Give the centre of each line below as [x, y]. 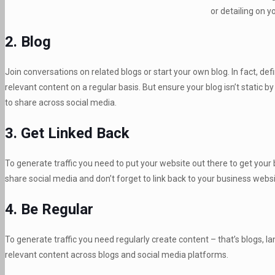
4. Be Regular [49, 209]
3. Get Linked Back [67, 134]
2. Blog [28, 42]
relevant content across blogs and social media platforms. [117, 254]
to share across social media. [61, 103]
